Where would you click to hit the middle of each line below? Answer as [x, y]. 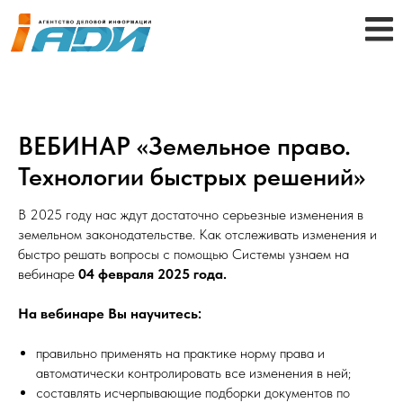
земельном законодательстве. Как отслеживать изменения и [197, 234]
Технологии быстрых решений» [192, 176]
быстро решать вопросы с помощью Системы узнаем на [184, 254]
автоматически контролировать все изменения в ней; [193, 373]
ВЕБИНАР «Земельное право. [184, 146]
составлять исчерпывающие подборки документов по [193, 393]
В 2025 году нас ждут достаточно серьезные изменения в [191, 215]
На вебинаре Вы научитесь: [110, 313]
